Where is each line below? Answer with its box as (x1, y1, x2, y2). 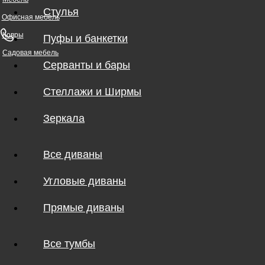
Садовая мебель (2, 49, 59, 57)
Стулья (43, 6, 79, 18)
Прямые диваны (43, 202, 124, 214)
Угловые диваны (43, 175, 126, 187)
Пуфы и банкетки (43, 33, 128, 44)
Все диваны (43, 148, 102, 160)
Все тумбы (43, 238, 95, 250)
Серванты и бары (43, 59, 130, 71)
